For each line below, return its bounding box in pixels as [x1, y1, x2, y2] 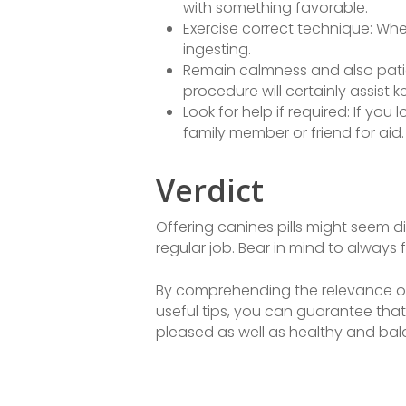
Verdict [156, 169, 264, 211]
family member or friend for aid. [183, 122, 404, 143]
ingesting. [183, 39, 251, 60]
